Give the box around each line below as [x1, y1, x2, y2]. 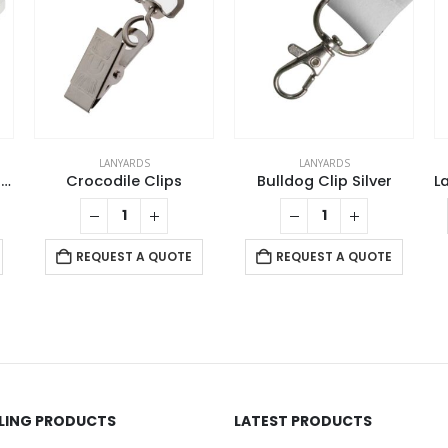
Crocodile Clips [66, 171, 182, 192]
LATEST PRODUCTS [234, 411, 372, 432]
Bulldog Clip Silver [256, 171, 392, 192]
